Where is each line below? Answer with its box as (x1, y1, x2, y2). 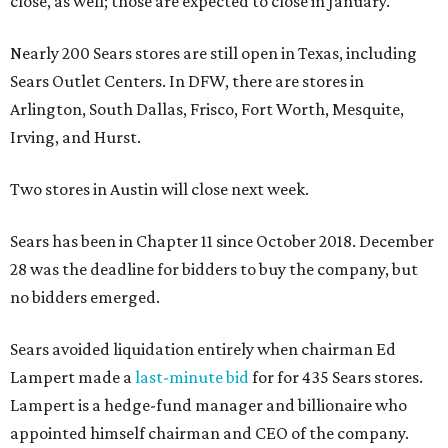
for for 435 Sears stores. (249, 367, 423, 387)
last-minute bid (135, 367, 249, 387)
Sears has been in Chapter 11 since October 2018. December (10, 231, 434, 251)
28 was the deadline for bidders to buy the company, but (10, 259, 418, 279)
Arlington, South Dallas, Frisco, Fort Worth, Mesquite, (10, 99, 404, 119)
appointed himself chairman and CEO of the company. (10, 423, 409, 443)
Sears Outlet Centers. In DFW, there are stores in (10, 71, 364, 91)
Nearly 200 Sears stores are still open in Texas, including (10, 43, 417, 63)
